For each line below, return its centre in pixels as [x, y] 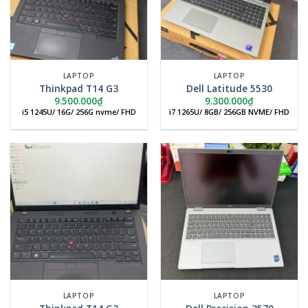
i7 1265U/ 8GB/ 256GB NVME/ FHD [229, 112]
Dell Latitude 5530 [229, 88]
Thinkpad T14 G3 [79, 88]
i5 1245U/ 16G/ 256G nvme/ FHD [79, 112]
